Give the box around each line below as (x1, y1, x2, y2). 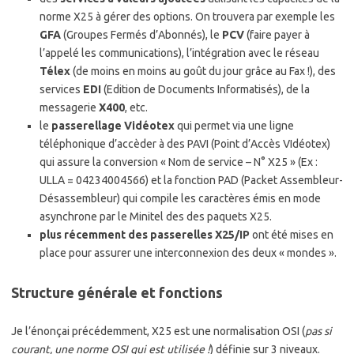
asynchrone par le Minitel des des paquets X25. (40, 210, 272, 224)
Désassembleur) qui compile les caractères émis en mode (40, 192, 321, 205)
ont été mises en (250, 228, 333, 242)
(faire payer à (244, 28, 310, 42)
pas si (305, 325, 332, 338)
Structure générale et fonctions (11, 284, 223, 301)
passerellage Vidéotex (51, 119, 175, 133)
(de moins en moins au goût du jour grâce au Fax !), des (70, 65, 336, 78)
